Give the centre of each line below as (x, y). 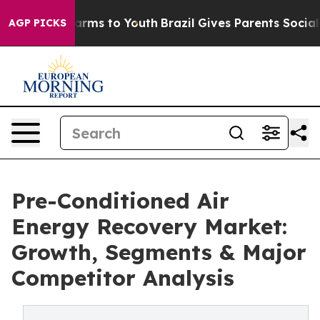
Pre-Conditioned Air (120, 201)
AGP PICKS (37, 23)
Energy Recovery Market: (149, 226)
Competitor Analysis (123, 278)
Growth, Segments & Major (159, 252)
